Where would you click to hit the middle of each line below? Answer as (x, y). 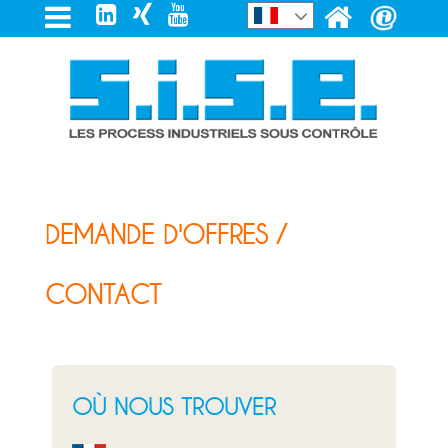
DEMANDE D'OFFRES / (165, 235)
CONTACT (102, 295)
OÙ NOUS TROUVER (173, 406)
